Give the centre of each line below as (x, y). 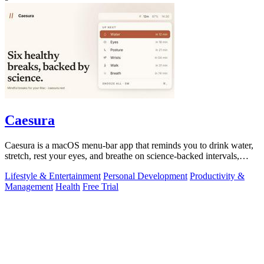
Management (29, 187)
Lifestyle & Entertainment (53, 176)
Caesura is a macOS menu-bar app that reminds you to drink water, (129, 146)
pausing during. (34, 167)
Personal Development (145, 176)
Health (68, 187)
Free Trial (100, 187)
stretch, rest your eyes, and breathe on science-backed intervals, (122, 156)
